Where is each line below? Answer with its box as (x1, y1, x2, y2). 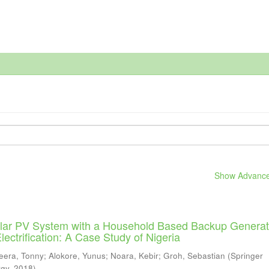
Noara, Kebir (110, 250, 159, 261)
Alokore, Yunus (49, 250, 106, 261)
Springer (231, 250, 264, 261)
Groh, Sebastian (163, 250, 226, 261)
